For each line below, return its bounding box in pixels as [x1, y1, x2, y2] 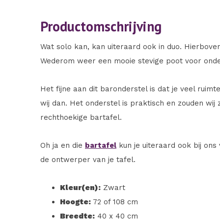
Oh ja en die [40, 141, 85, 150]
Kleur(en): [60, 183, 101, 192]
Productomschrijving [40, 17, 162, 36]
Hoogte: [60, 197, 91, 207]
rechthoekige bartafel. [40, 113, 124, 122]
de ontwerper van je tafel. [40, 155, 138, 165]
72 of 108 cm [91, 197, 140, 207]
